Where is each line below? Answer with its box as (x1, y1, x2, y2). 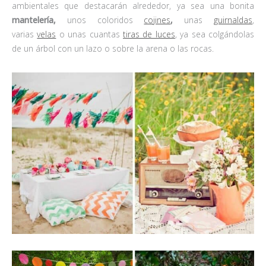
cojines (144, 14, 171, 26)
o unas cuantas (56, 28, 123, 40)
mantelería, (12, 14, 56, 26)
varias (12, 28, 37, 40)
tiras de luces (123, 28, 175, 40)
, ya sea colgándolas (175, 28, 255, 40)
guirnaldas (214, 14, 253, 26)
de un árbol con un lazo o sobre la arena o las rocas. (12, 43, 214, 55)
